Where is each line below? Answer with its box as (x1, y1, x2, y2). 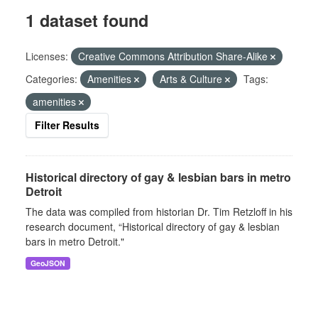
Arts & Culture (160, 72, 225, 86)
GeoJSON (30, 258, 65, 268)
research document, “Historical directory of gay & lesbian (26, 219, 280, 234)
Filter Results (35, 118, 99, 132)
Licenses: (26, 49, 68, 63)
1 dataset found (26, 9, 148, 32)
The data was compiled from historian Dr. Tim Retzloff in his (26, 204, 292, 219)
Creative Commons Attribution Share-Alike (78, 49, 270, 63)
